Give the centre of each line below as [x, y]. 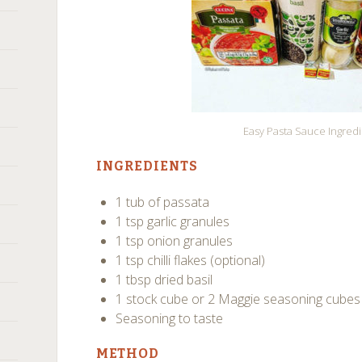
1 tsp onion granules [175, 241]
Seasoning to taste [170, 318]
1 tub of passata [163, 202]
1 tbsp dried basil [164, 280]
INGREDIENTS [147, 166]
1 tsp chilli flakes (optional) [191, 260]
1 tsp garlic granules [173, 221]
